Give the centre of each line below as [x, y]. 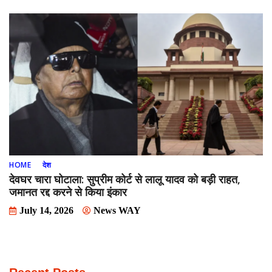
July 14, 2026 [46, 211]
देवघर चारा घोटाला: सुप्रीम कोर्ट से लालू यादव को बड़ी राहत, [125, 179]
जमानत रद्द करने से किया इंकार [68, 192]
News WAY [117, 211]
